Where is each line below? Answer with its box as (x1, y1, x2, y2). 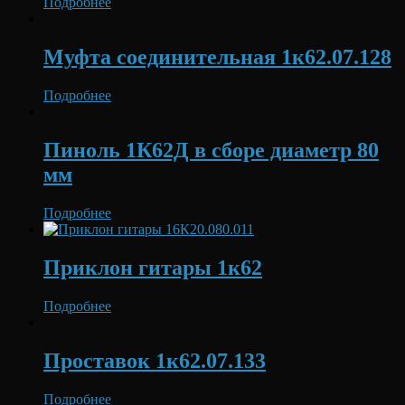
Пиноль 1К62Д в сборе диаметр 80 (43, 138, 379, 163)
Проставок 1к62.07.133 (43, 348, 266, 372)
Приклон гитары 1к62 (43, 255, 262, 279)
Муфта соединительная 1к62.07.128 (43, 45, 391, 70)
